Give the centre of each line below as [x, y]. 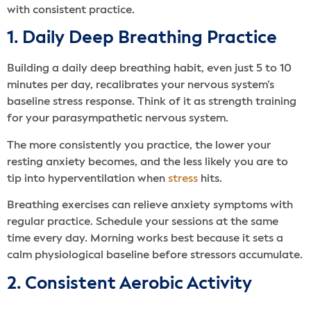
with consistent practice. [71, 10]
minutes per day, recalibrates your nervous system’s [141, 86]
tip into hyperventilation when [87, 179]
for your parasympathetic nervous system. [119, 119]
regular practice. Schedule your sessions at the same [143, 222]
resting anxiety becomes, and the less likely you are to [148, 162]
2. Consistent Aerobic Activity [132, 284]
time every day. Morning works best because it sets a [145, 239]
